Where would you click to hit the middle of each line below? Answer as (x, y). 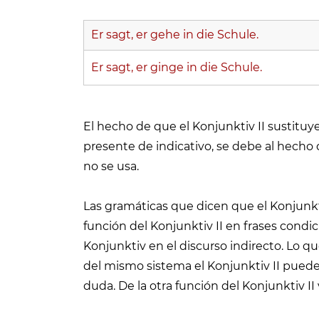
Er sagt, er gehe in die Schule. (175, 35)
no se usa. (111, 167)
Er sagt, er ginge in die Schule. (177, 68)
